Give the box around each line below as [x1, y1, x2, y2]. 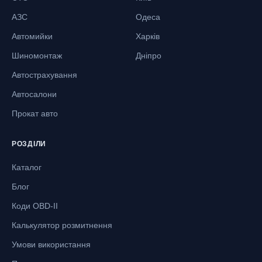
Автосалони [12, 89, 57, 99]
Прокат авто [12, 108, 58, 118]
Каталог [12, 162, 42, 172]
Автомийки [12, 31, 53, 41]
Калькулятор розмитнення [12, 220, 112, 230]
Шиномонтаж [12, 50, 62, 60]
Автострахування [12, 70, 77, 80]
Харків [136, 31, 160, 41]
